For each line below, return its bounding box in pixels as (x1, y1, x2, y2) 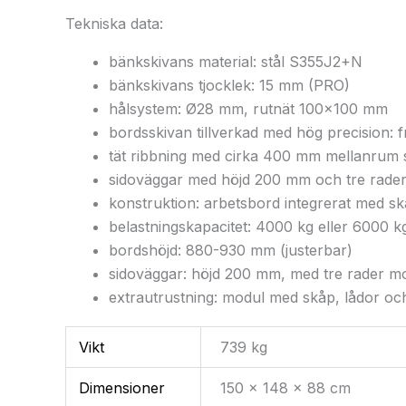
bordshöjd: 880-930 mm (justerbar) (109, 241, 353, 260)
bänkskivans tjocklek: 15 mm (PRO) (109, 76, 350, 95)
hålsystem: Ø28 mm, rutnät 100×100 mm (109, 100, 388, 119)
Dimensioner (79, 379, 166, 398)
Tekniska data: (65, 14, 163, 34)
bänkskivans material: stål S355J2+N (109, 53, 362, 72)
